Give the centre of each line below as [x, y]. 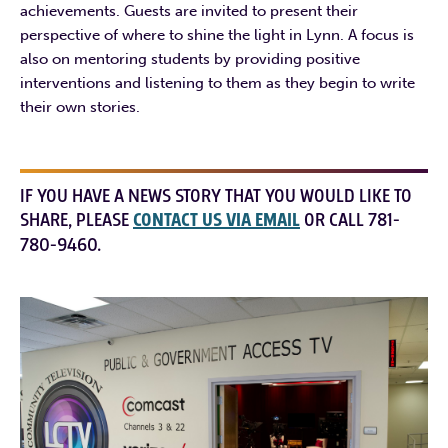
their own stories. [80, 107]
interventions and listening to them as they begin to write [217, 83]
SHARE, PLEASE [76, 220]
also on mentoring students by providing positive [190, 59]
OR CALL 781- [350, 220]
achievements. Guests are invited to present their [189, 11]
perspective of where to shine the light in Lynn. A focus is [217, 35]
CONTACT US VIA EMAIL [216, 221]
